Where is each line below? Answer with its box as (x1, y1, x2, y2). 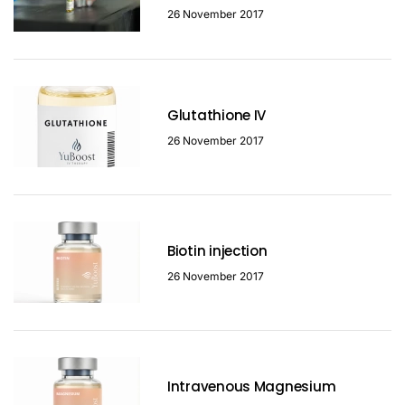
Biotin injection (167, 240, 268, 260)
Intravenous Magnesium (167, 376, 336, 396)
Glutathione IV (167, 105, 267, 125)
